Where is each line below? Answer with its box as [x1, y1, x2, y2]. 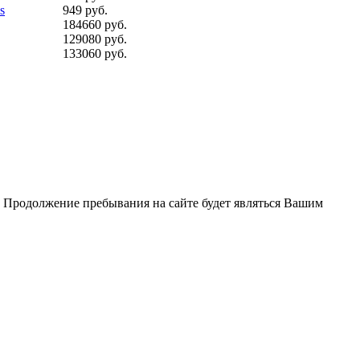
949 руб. [63, 2, 108, 17]
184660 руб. [63, 17, 127, 31]
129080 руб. [63, 31, 127, 46]
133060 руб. [63, 46, 127, 60]
